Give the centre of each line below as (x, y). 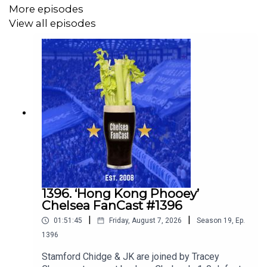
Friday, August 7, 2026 (145, 221)
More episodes (46, 9)
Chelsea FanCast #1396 (112, 206)
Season (209, 221)
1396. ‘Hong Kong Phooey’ (120, 194)
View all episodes (52, 23)
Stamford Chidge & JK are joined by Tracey (131, 257)
